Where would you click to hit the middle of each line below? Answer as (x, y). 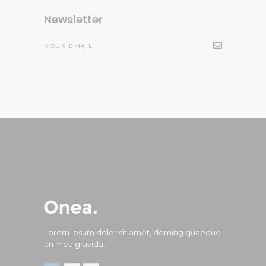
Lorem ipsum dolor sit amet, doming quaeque (132, 232)
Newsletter (73, 19)
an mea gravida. (75, 244)
